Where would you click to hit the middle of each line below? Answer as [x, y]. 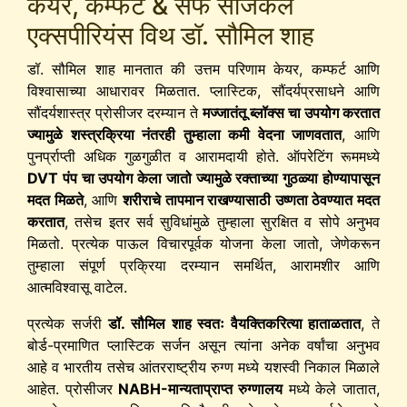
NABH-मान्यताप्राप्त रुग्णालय [201, 388]
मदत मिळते [55, 199]
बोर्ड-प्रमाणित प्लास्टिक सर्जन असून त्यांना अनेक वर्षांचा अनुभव [203, 345]
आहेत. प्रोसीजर [73, 388]
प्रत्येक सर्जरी [68, 323]
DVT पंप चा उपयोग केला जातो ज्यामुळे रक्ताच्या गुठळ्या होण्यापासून [203, 178]
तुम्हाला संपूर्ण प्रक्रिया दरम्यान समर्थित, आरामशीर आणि [203, 265]
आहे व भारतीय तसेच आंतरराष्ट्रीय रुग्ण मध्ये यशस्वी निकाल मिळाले [203, 367]
